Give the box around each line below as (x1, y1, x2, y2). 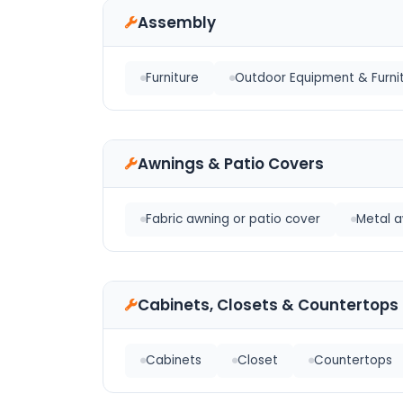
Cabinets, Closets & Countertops (138, 294, 399, 316)
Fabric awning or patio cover (146, 210, 320, 228)
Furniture (146, 69, 199, 86)
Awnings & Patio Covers (138, 153, 324, 175)
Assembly (138, 12, 216, 33)
